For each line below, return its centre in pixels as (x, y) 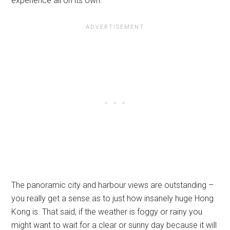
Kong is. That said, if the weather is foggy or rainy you (107, 212)
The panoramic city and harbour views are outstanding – (113, 185)
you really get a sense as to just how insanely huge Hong (113, 199)
